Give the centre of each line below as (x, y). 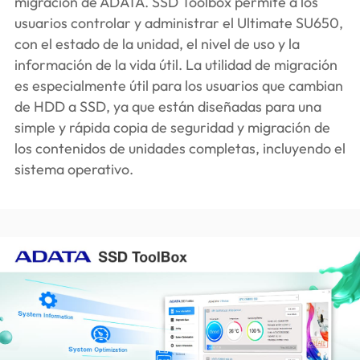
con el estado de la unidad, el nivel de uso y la (157, 43)
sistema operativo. (74, 169)
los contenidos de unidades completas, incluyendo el (180, 148)
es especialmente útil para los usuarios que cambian (178, 85)
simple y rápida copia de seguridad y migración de (172, 127)
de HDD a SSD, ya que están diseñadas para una (168, 106)
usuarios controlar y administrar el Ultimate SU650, (178, 22)
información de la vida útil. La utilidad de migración (176, 64)
